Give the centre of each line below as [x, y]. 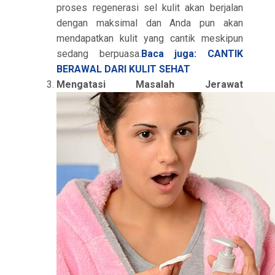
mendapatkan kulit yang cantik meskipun [150, 38]
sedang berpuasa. [99, 54]
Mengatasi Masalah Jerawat [150, 84]
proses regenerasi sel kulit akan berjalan [150, 8]
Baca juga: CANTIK [192, 54]
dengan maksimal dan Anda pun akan [150, 23]
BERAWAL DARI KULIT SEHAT [124, 69]
